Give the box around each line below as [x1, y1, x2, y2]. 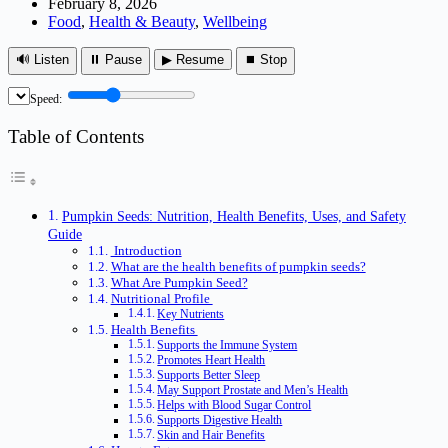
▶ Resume [162, 51, 224, 67]
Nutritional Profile [110, 291, 213, 307]
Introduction [110, 243, 182, 259]
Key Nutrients [157, 308, 225, 322]
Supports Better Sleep [157, 369, 261, 383]
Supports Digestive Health [157, 414, 283, 428]
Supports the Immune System [157, 339, 298, 353]
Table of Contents [8, 126, 144, 147]
